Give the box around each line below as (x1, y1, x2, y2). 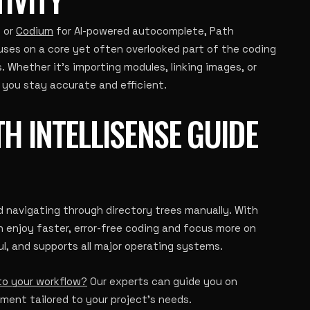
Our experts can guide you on (87, 275, 237, 288)
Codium (16, 24, 53, 37)
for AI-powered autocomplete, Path (53, 24, 234, 37)
